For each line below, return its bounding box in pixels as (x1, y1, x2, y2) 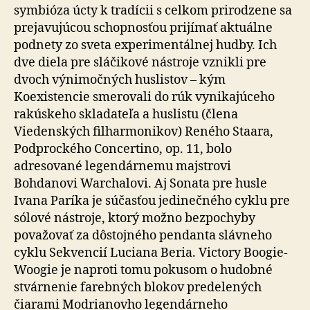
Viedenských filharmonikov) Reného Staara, (14, 124, 273, 140)
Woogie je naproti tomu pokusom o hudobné (14, 262, 273, 278)
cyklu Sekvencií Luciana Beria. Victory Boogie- (14, 245, 288, 261)
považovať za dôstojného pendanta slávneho (14, 228, 272, 244)
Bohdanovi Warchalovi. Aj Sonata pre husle (14, 176, 267, 192)
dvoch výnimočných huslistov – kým (14, 72, 226, 88)
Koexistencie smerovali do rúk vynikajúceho (14, 89, 275, 105)
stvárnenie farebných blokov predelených (14, 280, 262, 295)
